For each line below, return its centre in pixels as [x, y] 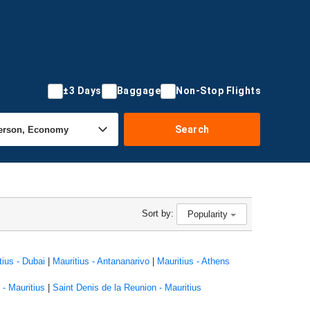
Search [192, 129]
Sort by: [158, 213]
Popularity [209, 214]
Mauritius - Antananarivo [101, 261]
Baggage [138, 91]
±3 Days [82, 91]
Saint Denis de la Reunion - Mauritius [127, 288]
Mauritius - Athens [193, 261]
